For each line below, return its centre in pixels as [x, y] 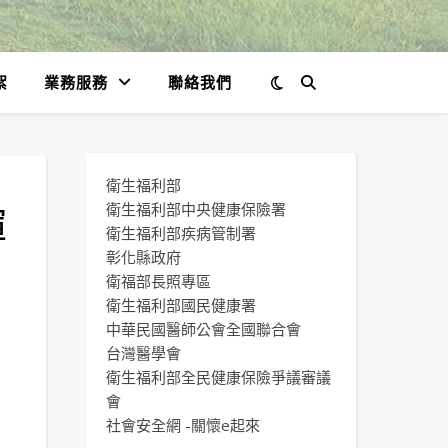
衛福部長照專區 [158, 281]
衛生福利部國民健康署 [181, 305]
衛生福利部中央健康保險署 [196, 209]
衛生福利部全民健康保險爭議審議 [218, 377]
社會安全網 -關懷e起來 [183, 425]
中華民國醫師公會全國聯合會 [203, 329]
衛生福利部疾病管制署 [181, 233]
